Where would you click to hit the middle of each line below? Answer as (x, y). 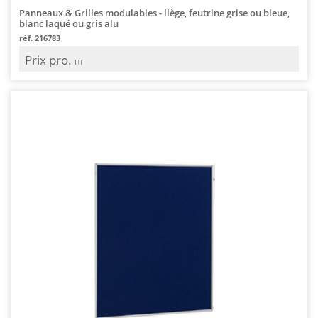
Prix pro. (50, 60)
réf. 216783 (40, 38)
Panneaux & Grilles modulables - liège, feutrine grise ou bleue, (154, 12)
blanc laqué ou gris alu (69, 23)
